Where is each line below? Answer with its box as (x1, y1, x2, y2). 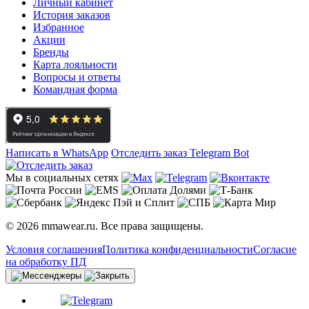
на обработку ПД (6, 255, 86, 268)
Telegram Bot (190, 146, 249, 159)
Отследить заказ (111, 146, 190, 159)
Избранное (33, 21, 84, 33)
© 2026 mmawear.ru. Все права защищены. (6, 219, 203, 232)
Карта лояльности (33, 58, 117, 70)
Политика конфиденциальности (102, 243, 253, 255)
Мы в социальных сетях (6, 171, 119, 183)
